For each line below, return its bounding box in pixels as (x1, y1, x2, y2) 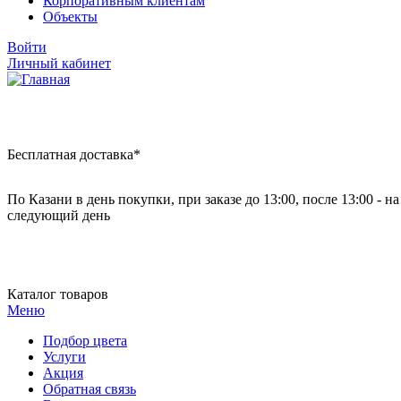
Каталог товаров (7, 286, 108, 302)
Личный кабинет (7, 55, 111, 71)
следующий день (7, 207, 110, 223)
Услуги (43, 348, 86, 364)
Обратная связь (43, 380, 136, 397)
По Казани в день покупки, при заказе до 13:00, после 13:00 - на (7, 191, 399, 207)
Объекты (43, 8, 98, 24)
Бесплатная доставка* (7, 146, 141, 162)
